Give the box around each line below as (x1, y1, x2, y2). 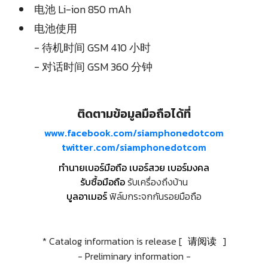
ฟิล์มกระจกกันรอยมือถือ (107, 188, 202, 203)
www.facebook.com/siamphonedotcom (44, 125, 224, 140)
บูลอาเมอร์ (66, 188, 107, 203)
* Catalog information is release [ (42, 233, 184, 248)
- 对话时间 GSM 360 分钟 (34, 58, 153, 75)
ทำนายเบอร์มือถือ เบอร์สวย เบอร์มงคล (59, 160, 209, 175)
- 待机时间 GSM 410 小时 (34, 39, 151, 56)
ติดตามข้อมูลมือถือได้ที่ (77, 104, 191, 123)
